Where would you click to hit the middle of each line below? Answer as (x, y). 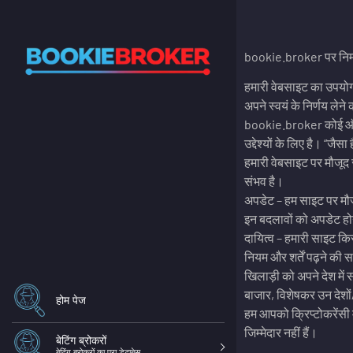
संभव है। (264, 181)
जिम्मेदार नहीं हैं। (281, 333)
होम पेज (71, 300)
